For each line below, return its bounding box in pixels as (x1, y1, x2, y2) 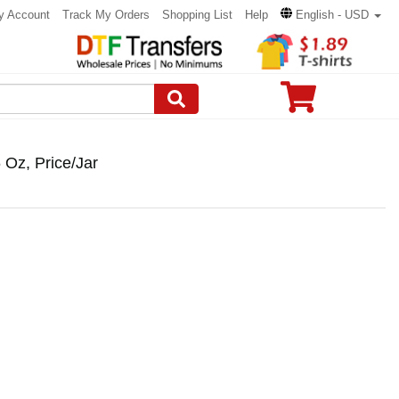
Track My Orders (62, 8, 150, 21)
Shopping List (162, 8, 232, 21)
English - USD (296, 8, 369, 21)
